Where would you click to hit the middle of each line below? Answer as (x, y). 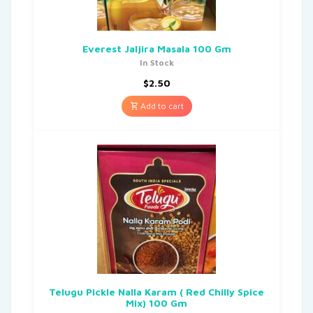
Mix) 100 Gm (156, 303)
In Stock (156, 62)
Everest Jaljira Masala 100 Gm (156, 48)
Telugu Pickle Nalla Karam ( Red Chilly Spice (156, 291)
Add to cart (161, 105)
